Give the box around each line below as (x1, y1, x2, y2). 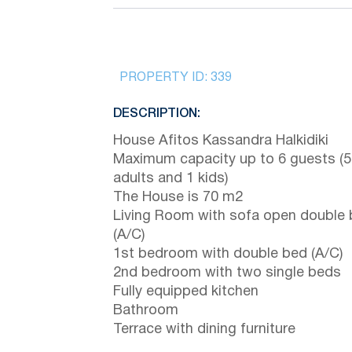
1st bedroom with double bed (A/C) (113, 247, 343, 261)
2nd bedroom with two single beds (113, 266, 341, 280)
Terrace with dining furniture (113, 322, 295, 336)
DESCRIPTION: (113, 108, 200, 119)
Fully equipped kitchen (113, 284, 258, 299)
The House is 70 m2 (113, 190, 243, 204)
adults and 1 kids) (113, 171, 228, 185)
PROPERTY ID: (119, 71, 211, 83)
